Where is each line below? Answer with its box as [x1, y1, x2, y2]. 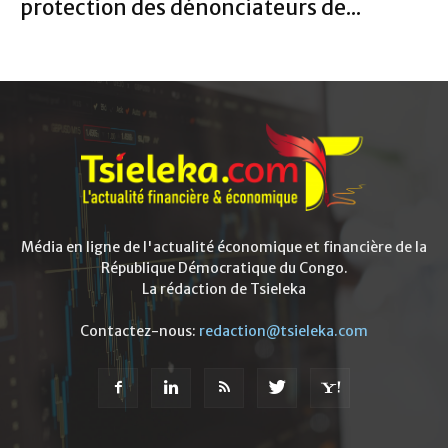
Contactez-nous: [80, 322, 199, 341]
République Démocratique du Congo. [100, 259, 348, 278]
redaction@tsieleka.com [199, 322, 368, 341]
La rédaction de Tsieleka [142, 280, 306, 299]
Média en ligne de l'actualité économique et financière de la [21, 238, 427, 257]
